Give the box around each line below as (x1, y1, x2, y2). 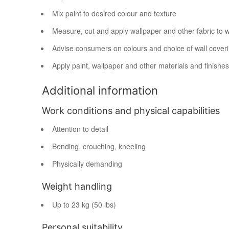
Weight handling (42, 181, 112, 192)
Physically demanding (52, 158, 122, 169)
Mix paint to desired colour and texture (52, 8, 176, 18)
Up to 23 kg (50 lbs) (52, 199, 116, 210)
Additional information (42, 84, 158, 97)
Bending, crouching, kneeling (52, 141, 146, 151)
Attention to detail (52, 124, 108, 134)
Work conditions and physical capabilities (42, 105, 220, 116)
